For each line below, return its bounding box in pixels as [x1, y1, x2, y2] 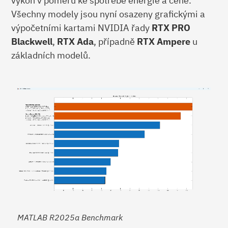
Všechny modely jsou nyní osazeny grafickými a [11, 8, 206, 20]
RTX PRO [152, 21, 191, 34]
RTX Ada [57, 35, 94, 47]
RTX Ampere [137, 35, 191, 47]
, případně [94, 35, 137, 47]
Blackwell [11, 35, 53, 47]
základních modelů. [11, 49, 91, 61]
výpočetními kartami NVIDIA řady [11, 21, 152, 34]
